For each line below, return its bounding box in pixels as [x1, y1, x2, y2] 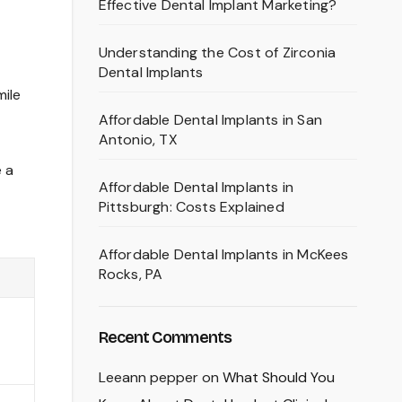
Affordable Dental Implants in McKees [98, 245, 349, 265]
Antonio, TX [98, 130, 178, 150]
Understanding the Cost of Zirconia [98, 43, 336, 63]
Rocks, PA [98, 265, 163, 284]
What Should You [222, 368, 335, 388]
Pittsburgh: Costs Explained [98, 197, 284, 217]
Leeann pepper [98, 368, 198, 388]
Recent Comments [98, 328, 232, 348]
